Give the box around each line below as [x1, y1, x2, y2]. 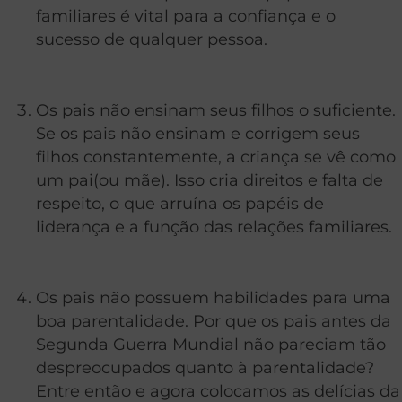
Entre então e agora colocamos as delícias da [36, 380, 400, 400]
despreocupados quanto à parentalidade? [36, 357, 374, 377]
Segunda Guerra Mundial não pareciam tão [36, 334, 386, 354]
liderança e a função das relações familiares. [36, 216, 392, 236]
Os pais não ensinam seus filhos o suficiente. [36, 100, 396, 119]
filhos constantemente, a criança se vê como [36, 146, 396, 166]
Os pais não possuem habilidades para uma [36, 287, 390, 307]
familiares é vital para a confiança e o [36, 5, 336, 25]
